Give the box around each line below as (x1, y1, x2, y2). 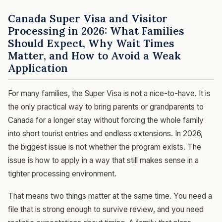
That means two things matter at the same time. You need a (8, 191, 212, 201)
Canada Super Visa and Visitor (8, 11, 167, 25)
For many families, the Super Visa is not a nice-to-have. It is (8, 89, 211, 98)
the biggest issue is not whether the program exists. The (8, 142, 201, 152)
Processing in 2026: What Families (8, 24, 184, 38)
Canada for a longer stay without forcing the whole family (8, 115, 204, 125)
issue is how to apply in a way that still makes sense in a (8, 156, 199, 165)
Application (8, 61, 68, 75)
